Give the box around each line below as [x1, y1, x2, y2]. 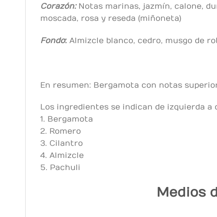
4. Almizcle [40, 151, 84, 160]
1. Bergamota [40, 115, 93, 124]
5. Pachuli [40, 163, 80, 172]
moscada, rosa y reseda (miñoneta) [40, 14, 181, 23]
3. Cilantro [40, 139, 83, 148]
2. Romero [40, 127, 81, 136]
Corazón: [40, 2, 76, 11]
